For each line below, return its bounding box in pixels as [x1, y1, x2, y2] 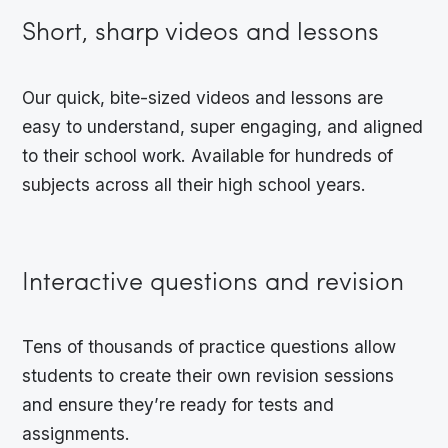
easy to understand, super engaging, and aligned [22, 115, 424, 137]
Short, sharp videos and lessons [22, 21, 380, 47]
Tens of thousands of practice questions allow [22, 336, 397, 358]
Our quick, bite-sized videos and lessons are [22, 86, 384, 108]
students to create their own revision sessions [22, 365, 395, 387]
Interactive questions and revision [22, 271, 405, 297]
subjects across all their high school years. [22, 173, 367, 195]
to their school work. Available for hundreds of [22, 144, 394, 166]
